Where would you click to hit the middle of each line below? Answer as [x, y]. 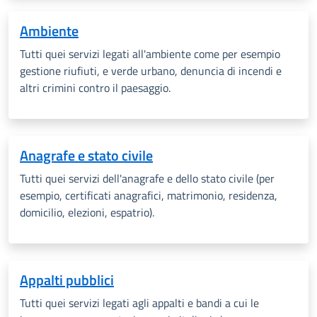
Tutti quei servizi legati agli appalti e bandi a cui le [139, 303]
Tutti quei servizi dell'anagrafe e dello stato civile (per [147, 178]
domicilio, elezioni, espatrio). [87, 212]
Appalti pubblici [67, 280]
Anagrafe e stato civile [86, 155]
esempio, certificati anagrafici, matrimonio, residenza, [149, 195]
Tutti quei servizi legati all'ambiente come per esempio [150, 54]
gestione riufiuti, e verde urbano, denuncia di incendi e [151, 71]
